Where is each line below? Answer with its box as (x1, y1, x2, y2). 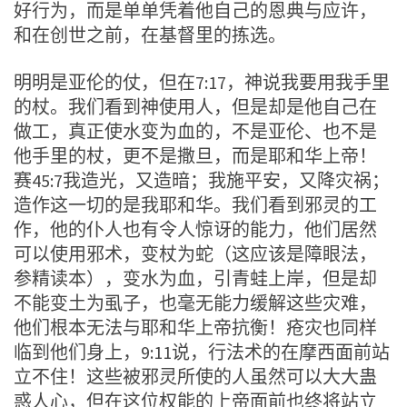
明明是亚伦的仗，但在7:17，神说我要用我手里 (14, 70, 390, 94)
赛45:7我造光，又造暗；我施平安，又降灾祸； (14, 168, 390, 192)
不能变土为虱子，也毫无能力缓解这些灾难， (14, 291, 377, 314)
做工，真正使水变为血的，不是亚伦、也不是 (14, 119, 377, 143)
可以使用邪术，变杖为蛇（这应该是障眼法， (14, 242, 377, 265)
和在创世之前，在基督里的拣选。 (14, 23, 286, 46)
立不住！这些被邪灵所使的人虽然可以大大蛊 (14, 364, 377, 388)
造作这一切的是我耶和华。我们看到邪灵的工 (14, 193, 377, 216)
